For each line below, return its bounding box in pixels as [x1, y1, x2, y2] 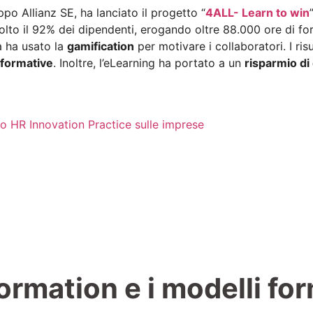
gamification [67, 39, 134, 54]
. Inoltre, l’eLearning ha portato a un [53, 56, 245, 71]
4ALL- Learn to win [205, 6, 310, 20]
